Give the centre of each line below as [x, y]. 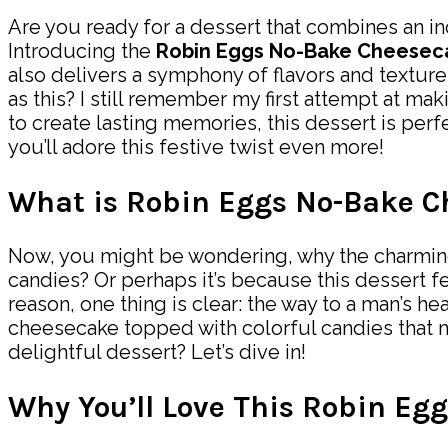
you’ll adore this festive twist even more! [196, 146]
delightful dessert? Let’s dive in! [157, 352]
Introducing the [82, 50]
